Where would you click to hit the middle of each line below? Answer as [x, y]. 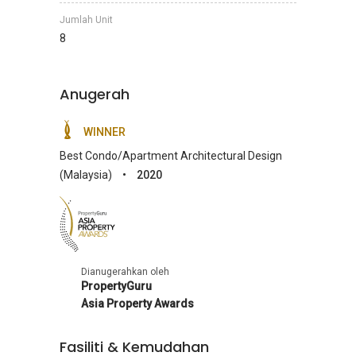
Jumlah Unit [86, 20]
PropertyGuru [116, 286]
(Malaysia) [87, 175]
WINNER [103, 132]
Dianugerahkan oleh [125, 272]
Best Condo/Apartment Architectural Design [171, 156]
